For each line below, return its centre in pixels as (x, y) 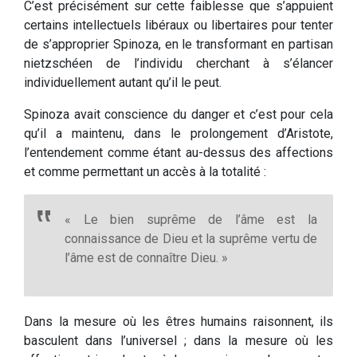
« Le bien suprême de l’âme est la (191, 220)
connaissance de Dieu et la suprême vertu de (191, 239)
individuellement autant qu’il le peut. (123, 83)
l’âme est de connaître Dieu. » (146, 258)
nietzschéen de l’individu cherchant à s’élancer (178, 64)
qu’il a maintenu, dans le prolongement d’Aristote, (178, 134)
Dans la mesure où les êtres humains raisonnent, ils (178, 322)
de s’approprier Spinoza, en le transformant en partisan (178, 45)
